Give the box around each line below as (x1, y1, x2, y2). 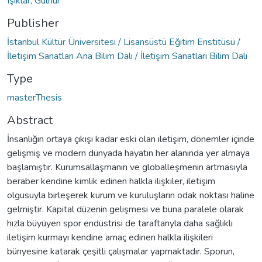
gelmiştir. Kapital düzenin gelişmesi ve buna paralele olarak (7, 202, 244, 216)
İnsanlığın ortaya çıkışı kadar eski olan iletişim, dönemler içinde (7, 132, 254, 146)
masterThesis (7, 91, 62, 104)
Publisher (7, 15, 59, 31)
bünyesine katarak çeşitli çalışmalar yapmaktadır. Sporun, (7, 244, 235, 258)
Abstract (7, 112, 53, 128)
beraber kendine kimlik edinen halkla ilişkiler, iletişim (7, 174, 215, 188)
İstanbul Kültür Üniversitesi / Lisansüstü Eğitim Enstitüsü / (7, 35, 240, 49)
